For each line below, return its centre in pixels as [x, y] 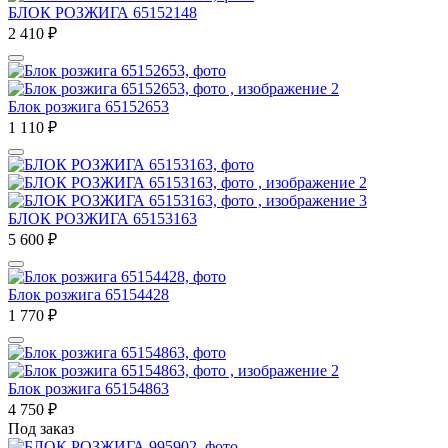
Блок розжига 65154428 [88, 294]
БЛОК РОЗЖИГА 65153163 [102, 218]
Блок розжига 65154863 [88, 388]
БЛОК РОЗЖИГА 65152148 [102, 12]
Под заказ [41, 428]
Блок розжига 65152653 [88, 106]
